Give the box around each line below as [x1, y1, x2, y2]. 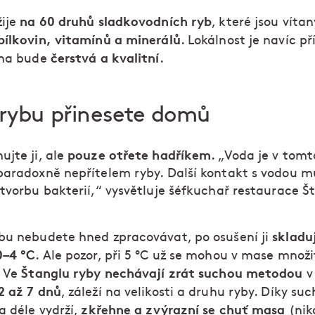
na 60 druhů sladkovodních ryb [20, 13, 212, 30]
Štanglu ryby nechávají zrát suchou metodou [21, 264, 303, 282]
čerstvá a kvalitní [50, 49, 160, 67]
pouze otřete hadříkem [64, 146, 212, 164]
